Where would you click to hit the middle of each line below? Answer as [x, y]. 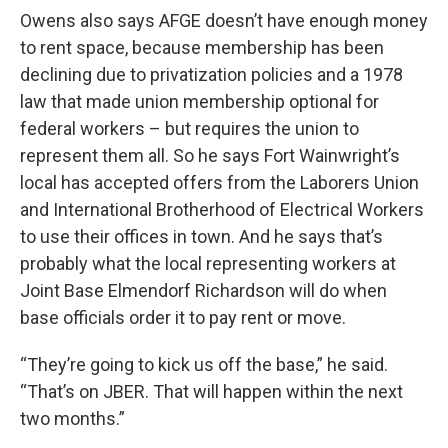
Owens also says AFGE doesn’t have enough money [224, 20]
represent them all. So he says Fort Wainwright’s [210, 155]
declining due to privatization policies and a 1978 [211, 74]
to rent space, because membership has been [202, 47]
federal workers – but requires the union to [189, 128]
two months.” [72, 418]
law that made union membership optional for [199, 101]
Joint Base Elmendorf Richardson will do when [203, 290]
